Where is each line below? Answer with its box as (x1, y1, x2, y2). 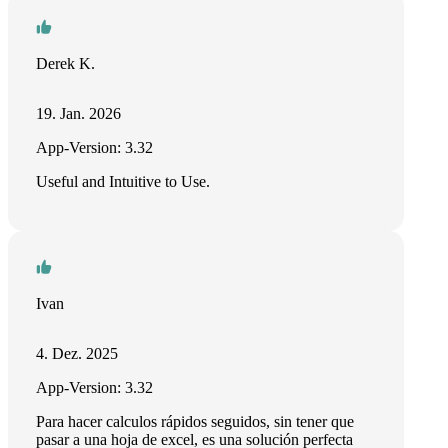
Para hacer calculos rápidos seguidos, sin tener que (36, 413, 354, 430)
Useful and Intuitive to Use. (36, 173, 210, 190)
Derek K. (36, 55, 95, 72)
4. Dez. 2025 (36, 345, 118, 362)
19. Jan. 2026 (36, 105, 121, 122)
